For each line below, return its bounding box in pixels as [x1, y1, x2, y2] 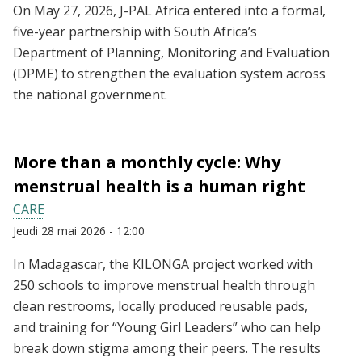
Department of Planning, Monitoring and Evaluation [13, 44, 330, 62]
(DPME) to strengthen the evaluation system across [13, 65, 326, 83]
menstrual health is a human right [13, 175, 305, 198]
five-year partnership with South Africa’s [13, 23, 257, 41]
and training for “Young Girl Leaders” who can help [13, 318, 321, 337]
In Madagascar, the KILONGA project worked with [13, 255, 313, 274]
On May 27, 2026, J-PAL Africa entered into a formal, [13, 2, 326, 20]
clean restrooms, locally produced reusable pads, [13, 297, 308, 316]
